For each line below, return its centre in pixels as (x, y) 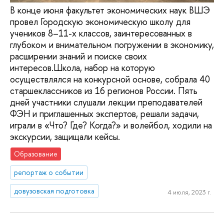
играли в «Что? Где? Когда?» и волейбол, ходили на (111, 125)
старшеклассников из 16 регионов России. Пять (104, 91)
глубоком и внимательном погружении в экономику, (112, 45)
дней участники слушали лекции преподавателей (106, 102)
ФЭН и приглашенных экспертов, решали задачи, (104, 114)
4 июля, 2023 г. (189, 192)
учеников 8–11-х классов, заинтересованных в (101, 33)
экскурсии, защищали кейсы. (65, 137)
